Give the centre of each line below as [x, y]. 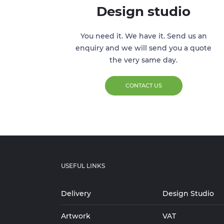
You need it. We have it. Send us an [143, 36]
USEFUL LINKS [83, 166]
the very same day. [143, 60]
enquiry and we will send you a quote [143, 48]
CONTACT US [143, 86]
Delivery [76, 194]
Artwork [76, 216]
